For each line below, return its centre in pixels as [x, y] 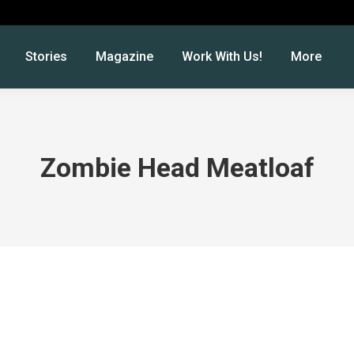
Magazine [124, 56]
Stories [46, 56]
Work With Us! [222, 56]
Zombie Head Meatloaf [177, 168]
